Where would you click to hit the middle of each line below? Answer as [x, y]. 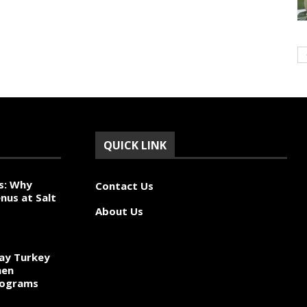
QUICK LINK [135, 145]
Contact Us [124, 186]
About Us [119, 211]
